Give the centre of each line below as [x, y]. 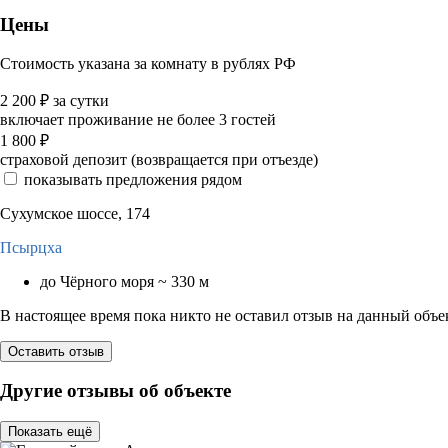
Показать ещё [50, 431]
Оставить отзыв [56, 351]
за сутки [81, 100]
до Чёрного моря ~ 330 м [124, 281]
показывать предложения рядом [133, 179]
